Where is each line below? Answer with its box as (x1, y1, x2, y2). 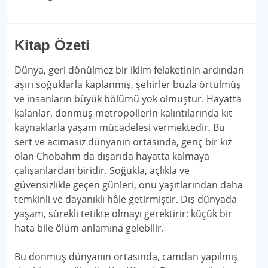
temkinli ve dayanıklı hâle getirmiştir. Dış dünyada (14, 193, 237, 206)
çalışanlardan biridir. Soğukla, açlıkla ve (14, 164, 190, 177)
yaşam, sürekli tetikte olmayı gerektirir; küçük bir (14, 207, 232, 220)
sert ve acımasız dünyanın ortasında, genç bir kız (14, 135, 232, 148)
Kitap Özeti (14, 37, 90, 53)
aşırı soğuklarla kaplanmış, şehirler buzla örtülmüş (14, 78, 241, 91)
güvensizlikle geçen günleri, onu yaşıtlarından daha (14, 178, 243, 191)
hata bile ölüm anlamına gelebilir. (14, 221, 164, 234)
